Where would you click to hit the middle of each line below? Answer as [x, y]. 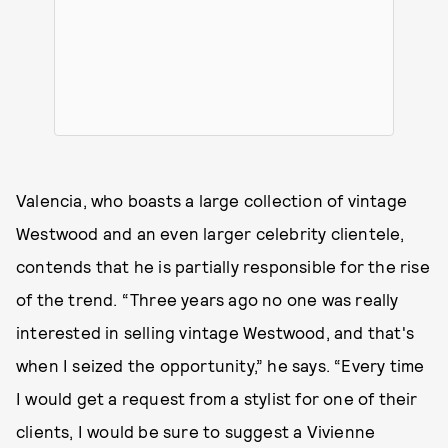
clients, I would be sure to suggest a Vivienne [196, 430]
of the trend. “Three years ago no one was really [207, 298]
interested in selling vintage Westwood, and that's [215, 331]
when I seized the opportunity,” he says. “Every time [220, 364]
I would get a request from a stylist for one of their [217, 397]
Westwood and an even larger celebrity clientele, [210, 232]
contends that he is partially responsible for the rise [223, 265]
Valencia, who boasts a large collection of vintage [212, 199]
